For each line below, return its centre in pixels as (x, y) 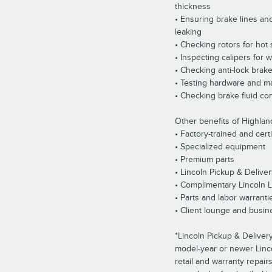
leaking (188, 32)
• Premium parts (205, 159)
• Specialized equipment (220, 146)
